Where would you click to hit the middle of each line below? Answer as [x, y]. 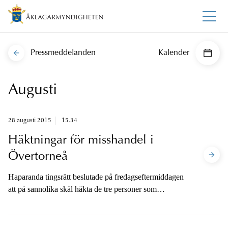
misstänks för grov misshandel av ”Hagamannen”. [88, 202]
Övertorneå [38, 157]
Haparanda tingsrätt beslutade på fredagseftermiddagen [96, 177]
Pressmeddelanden [63, 53]
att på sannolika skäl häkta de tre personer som [82, 189]
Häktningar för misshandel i [81, 141]
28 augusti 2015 [30, 121]
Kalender [174, 53]
